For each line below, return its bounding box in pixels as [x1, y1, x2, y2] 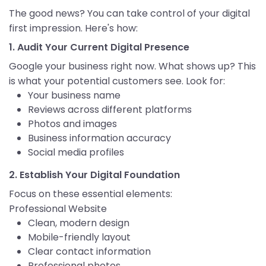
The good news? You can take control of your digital [9, 7, 250, 21]
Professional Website [9, 202, 107, 216]
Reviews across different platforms [28, 103, 192, 117]
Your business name [28, 88, 121, 103]
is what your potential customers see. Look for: [9, 74, 225, 88]
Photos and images [28, 117, 117, 131]
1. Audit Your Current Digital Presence [9, 40, 189, 55]
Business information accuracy [28, 131, 171, 145]
